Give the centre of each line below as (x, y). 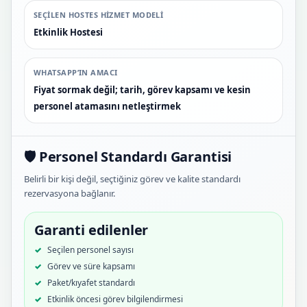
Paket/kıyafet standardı (91, 282)
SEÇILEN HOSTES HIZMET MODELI (99, 14)
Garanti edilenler (91, 230)
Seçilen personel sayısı (90, 249)
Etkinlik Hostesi (68, 32)
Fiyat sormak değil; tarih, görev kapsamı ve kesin (142, 89)
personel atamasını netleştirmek (107, 106)
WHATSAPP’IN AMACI (76, 72)
